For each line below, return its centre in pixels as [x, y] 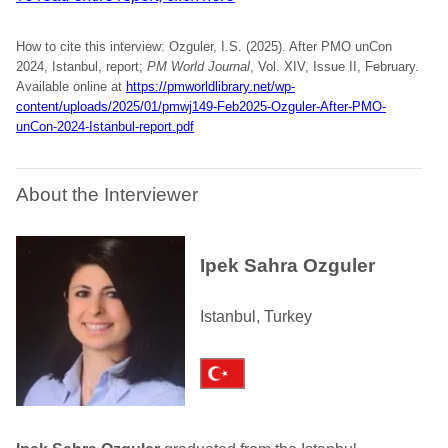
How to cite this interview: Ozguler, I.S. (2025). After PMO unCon [204, 46]
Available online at [71, 86]
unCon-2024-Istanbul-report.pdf [105, 126]
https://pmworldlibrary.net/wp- [210, 86]
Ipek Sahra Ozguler [287, 265]
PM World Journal [198, 66]
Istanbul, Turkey [256, 316]
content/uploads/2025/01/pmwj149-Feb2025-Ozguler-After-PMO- [201, 106]
